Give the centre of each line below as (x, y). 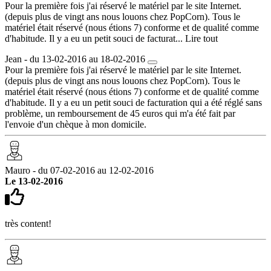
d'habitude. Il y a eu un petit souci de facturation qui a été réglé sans (133, 102)
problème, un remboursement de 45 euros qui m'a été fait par (120, 113)
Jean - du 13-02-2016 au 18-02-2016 (75, 59)
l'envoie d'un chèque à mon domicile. (76, 124)
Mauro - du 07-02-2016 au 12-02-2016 (79, 170)
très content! (28, 223)
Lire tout (201, 38)
